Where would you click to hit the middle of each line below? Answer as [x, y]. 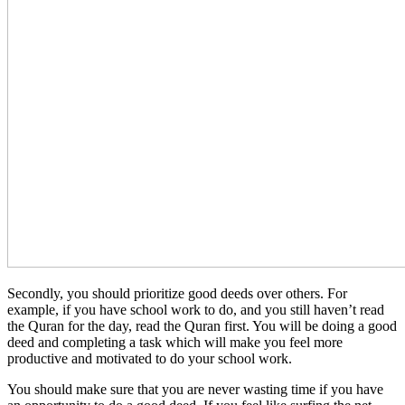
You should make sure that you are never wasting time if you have [195, 389]
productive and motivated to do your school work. [150, 358]
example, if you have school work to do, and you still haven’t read [196, 309]
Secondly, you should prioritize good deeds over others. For [177, 293]
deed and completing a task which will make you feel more [175, 342]
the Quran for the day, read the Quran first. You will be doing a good [202, 325]
